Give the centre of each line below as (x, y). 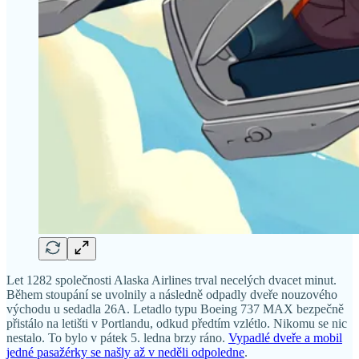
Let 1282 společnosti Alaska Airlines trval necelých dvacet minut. (171, 280)
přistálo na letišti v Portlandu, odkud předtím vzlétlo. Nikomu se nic (177, 323)
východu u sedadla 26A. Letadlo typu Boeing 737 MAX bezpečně (175, 309)
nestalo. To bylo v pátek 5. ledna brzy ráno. (117, 337)
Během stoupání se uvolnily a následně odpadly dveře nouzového (172, 294)
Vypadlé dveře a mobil (285, 337)
